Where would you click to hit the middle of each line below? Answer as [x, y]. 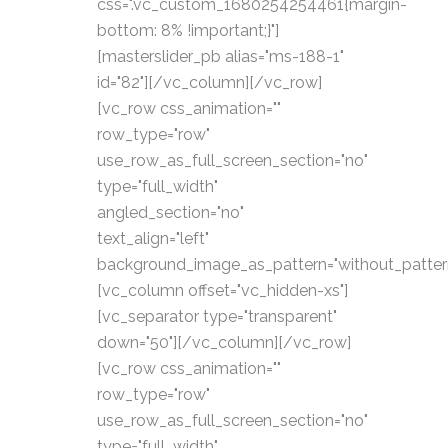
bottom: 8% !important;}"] [188, 30]
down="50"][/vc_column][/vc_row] [224, 342]
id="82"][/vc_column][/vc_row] [209, 82]
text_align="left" [153, 238]
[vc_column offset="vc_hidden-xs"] [222, 290]
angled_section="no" [170, 212]
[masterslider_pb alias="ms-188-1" [220, 56]
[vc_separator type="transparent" [217, 316]
